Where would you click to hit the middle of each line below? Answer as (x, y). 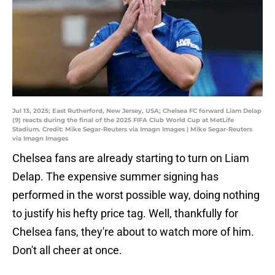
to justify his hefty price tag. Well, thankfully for (125, 214)
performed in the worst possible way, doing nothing (136, 195)
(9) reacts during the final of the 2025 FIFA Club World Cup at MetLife (123, 120)
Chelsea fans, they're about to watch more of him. (133, 232)
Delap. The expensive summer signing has (115, 177)
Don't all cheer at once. (67, 250)
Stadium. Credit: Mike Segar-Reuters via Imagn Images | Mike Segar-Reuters (132, 130)
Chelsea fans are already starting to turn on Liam (131, 158)
